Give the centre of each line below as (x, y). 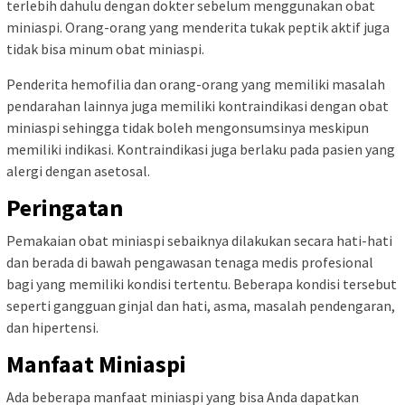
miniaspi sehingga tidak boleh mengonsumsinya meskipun (188, 127)
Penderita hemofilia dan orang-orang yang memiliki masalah (196, 84)
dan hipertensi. (52, 327)
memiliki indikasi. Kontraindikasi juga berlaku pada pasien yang (201, 149)
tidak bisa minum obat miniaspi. (105, 48)
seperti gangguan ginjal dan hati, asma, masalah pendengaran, (201, 305)
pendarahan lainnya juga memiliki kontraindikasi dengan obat (198, 105)
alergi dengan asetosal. (78, 170)
